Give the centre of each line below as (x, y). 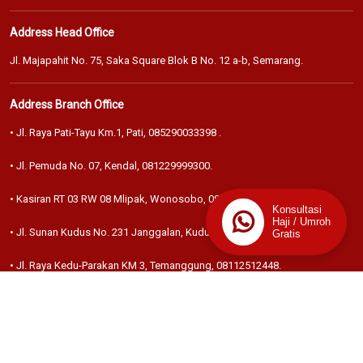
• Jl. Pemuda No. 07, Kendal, (76, 165)
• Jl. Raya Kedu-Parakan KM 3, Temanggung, (113, 265)
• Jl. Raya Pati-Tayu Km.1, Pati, (79, 132)
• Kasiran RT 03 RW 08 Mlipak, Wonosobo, (109, 199)
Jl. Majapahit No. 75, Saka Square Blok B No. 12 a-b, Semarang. (156, 60)
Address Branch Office (67, 104)
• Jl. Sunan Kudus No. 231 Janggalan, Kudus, (115, 232)
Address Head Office (62, 32)
